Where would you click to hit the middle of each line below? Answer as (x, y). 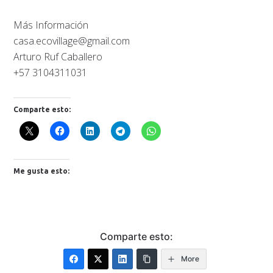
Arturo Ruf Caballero (58, 56)
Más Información (51, 25)
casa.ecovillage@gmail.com (72, 41)
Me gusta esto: (42, 171)
